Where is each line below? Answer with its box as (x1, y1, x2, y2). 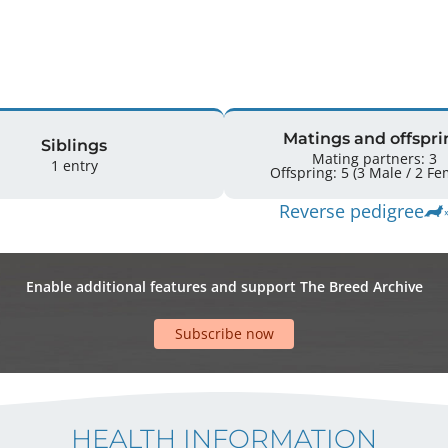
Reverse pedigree (279, 199, 424, 223)
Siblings (41, 135, 107, 155)
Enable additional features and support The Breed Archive (25, 276, 423, 296)
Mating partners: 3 (311, 148, 437, 168)
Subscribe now (174, 324, 274, 344)
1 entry (50, 155, 98, 175)
